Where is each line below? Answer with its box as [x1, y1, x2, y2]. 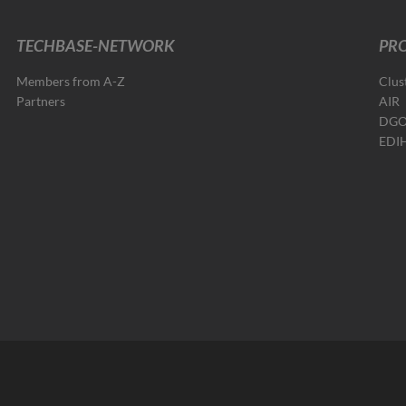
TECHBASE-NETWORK [16, 35, 176, 55]
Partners [16, 93, 66, 109]
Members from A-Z [16, 73, 126, 89]
